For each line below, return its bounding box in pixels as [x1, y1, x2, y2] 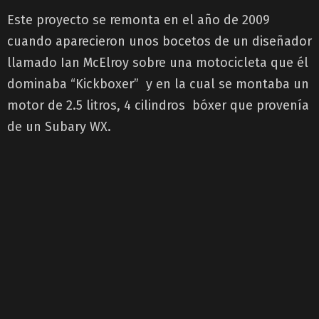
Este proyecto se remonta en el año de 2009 [7, 11, 270, 28]
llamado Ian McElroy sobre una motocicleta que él [7, 54, 308, 70]
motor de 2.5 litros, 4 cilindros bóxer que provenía [7, 97, 309, 113]
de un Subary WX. [7, 118, 111, 135]
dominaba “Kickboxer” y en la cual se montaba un [7, 75, 309, 92]
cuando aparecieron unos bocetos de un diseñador [7, 33, 312, 49]
